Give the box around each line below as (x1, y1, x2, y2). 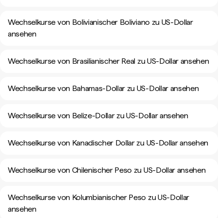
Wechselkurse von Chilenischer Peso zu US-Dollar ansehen (8, 165, 206, 175)
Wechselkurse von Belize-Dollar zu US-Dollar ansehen (8, 111, 188, 120)
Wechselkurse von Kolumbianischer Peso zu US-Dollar (8, 193, 189, 202)
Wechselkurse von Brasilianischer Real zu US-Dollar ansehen (8, 56, 209, 66)
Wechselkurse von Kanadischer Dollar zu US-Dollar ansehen (8, 138, 209, 147)
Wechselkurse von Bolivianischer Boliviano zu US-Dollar (8, 18, 193, 27)
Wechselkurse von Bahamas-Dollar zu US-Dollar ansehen (8, 84, 199, 93)
